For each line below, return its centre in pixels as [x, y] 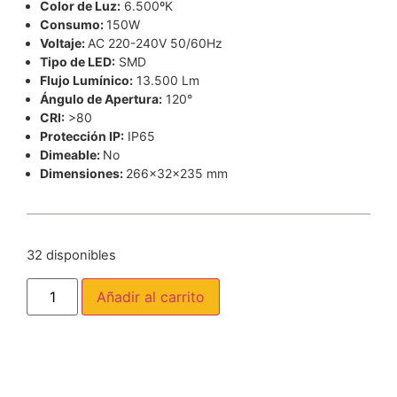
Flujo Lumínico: [86, 81]
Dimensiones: [83, 174]
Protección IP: [82, 136]
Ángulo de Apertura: [101, 99]
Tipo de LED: [78, 62]
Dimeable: [71, 155]
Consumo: [73, 25]
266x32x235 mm [177, 174]
